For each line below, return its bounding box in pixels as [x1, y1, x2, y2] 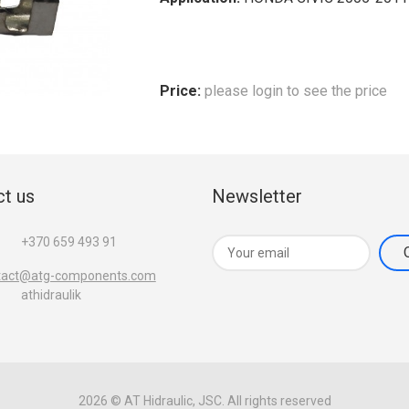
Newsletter [211, 185, 302, 207]
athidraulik [20, 288, 81, 302]
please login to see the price [204, 82, 388, 100]
